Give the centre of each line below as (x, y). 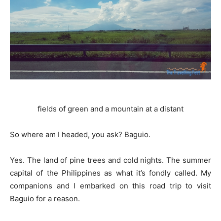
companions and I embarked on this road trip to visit (110, 186)
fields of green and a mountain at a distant (110, 109)
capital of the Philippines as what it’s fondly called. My (110, 173)
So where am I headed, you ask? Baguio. (80, 135)
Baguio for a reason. (45, 199)
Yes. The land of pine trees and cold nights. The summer (110, 160)
